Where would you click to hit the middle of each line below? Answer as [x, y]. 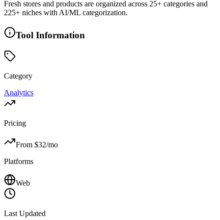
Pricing [15, 123]
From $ [27, 144]
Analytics [19, 92]
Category [18, 76]
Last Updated [25, 213]
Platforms [19, 161]
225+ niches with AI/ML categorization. [66, 13]
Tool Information [50, 35]
